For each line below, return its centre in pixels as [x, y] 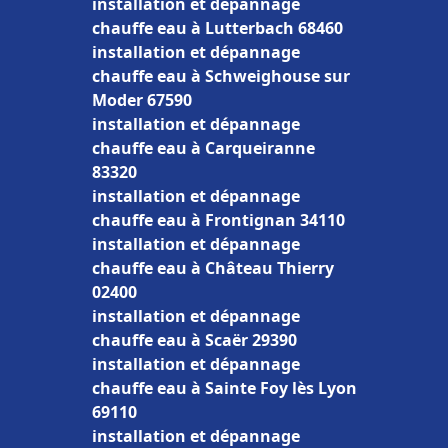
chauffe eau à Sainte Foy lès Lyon [224, 388]
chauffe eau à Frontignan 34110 [218, 220]
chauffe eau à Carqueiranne [203, 148]
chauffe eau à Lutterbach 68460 [217, 28]
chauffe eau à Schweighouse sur [221, 76]
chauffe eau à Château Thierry [213, 268]
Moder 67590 [142, 100]
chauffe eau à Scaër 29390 [194, 340]
